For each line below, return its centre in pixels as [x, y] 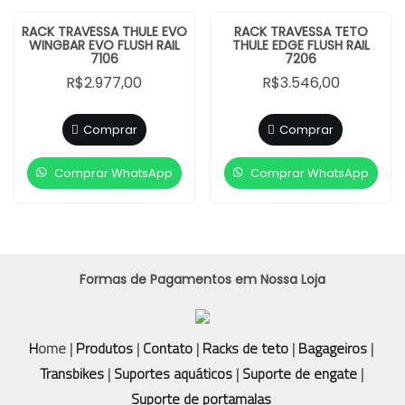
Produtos [104, 348]
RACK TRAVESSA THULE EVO [104, 31]
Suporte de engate [299, 373]
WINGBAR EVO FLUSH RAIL [104, 45]
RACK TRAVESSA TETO [301, 31]
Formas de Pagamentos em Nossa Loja [202, 279]
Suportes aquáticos [173, 373]
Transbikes [71, 373]
